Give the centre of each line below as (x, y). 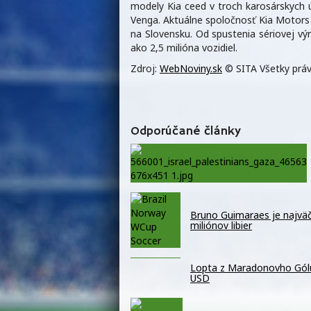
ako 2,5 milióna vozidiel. (184, 48)
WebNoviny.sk (191, 69)
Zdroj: (145, 69)
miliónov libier (221, 226)
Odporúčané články (186, 131)
